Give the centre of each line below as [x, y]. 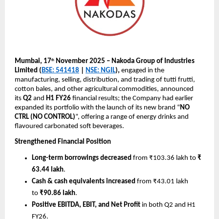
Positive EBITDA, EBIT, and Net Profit [86, 205]
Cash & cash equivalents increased [84, 182]
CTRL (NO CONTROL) [45, 117]
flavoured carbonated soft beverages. [69, 126]
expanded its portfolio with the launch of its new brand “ [97, 108]
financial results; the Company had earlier [132, 98]
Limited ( [28, 70]
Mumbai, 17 [33, 61]
